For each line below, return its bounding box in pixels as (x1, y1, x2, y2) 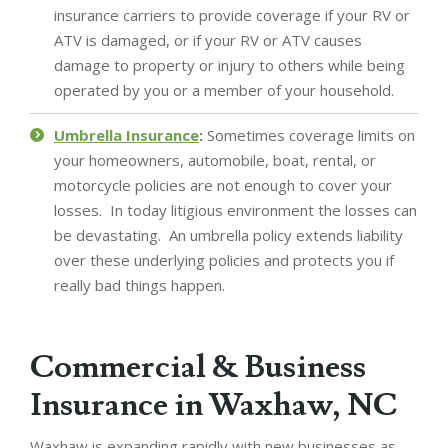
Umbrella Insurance (54, 124, 199, 145)
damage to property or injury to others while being (54, 54, 405, 75)
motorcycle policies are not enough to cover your (54, 174, 392, 195)
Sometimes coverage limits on (203, 124, 415, 145)
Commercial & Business (30, 345, 366, 388)
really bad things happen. (54, 274, 225, 295)
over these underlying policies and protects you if (54, 249, 394, 270)
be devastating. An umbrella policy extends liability (54, 224, 403, 245)
